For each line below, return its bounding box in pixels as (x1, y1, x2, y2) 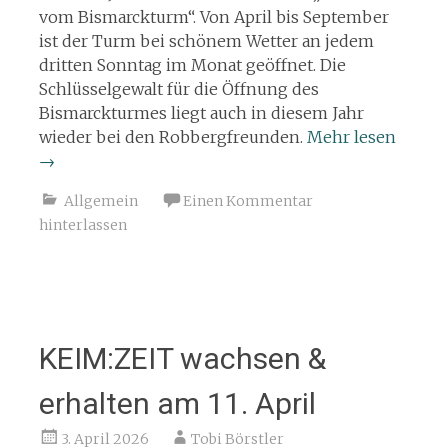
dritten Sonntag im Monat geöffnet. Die (38, 54, 346, 75)
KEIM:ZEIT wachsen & (38, 340, 326, 376)
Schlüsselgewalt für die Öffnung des (38, 78, 319, 99)
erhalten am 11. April (38, 385, 316, 421)
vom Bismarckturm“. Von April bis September (38, 6, 389, 27)
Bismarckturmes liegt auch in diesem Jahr (38, 102, 364, 123)
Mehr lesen (306, 126, 396, 147)
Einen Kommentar (182, 191, 313, 210)
